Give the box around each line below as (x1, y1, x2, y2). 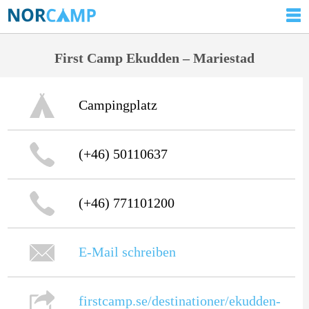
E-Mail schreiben (78, 243, 176, 259)
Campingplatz (78, 97, 157, 112)
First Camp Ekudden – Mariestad (54, 50, 255, 66)
